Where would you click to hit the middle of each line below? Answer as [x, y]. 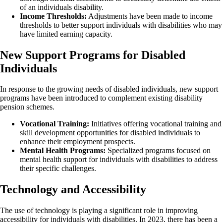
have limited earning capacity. [66, 34]
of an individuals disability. [62, 7]
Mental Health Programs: [63, 151]
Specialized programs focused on [158, 151]
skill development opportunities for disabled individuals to [110, 133]
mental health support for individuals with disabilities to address [119, 160]
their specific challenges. [58, 168]
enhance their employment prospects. [78, 142]
